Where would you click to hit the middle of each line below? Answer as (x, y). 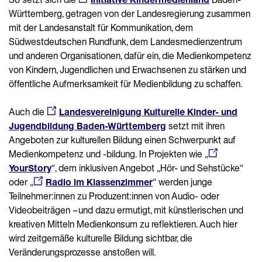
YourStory (30, 168)
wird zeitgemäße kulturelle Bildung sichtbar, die (101, 238)
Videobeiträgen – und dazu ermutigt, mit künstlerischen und (126, 210)
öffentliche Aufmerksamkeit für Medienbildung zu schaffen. (125, 83)
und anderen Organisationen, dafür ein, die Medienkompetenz (130, 55)
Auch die (28, 111)
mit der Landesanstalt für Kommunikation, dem (101, 27)
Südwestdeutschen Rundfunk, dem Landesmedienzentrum (125, 41)
